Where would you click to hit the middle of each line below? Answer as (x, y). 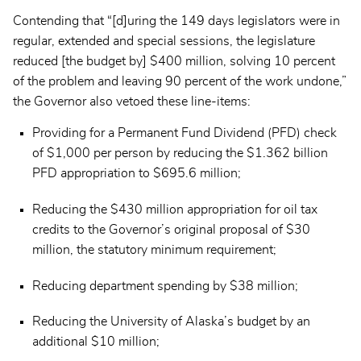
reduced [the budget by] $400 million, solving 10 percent (174, 62)
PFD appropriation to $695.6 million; (137, 174)
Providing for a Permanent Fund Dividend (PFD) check (185, 133)
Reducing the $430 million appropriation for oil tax (175, 209)
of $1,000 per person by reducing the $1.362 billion (180, 154)
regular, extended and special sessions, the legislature (164, 41)
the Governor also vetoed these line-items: (132, 102)
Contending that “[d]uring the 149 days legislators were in (176, 21)
